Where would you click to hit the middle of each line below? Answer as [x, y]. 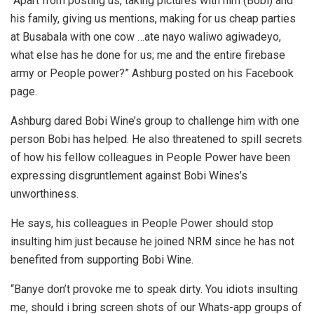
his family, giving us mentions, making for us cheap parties [153, 19]
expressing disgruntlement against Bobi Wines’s [129, 176]
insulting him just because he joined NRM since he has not [152, 242]
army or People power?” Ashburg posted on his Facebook [152, 74]
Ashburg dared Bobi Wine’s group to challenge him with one [155, 121]
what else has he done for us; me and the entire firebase [148, 55]
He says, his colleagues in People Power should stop [142, 224]
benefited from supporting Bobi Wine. [102, 260]
